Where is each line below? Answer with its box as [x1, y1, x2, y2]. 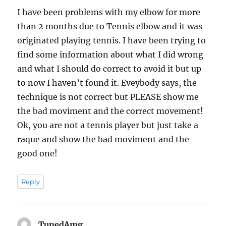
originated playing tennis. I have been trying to [17, 35, 206, 46]
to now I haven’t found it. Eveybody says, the [17, 78, 197, 88]
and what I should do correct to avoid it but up [17, 64, 202, 74]
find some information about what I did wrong [17, 49, 204, 60]
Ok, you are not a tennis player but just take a [17, 120, 199, 131]
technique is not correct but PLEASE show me [17, 92, 199, 102]
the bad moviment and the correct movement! [17, 106, 204, 117]
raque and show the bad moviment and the [17, 134, 190, 145]
